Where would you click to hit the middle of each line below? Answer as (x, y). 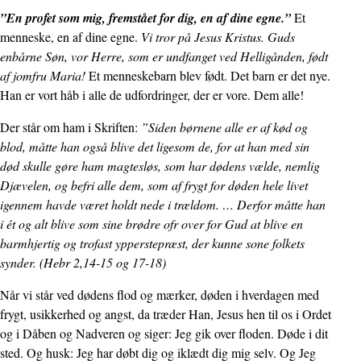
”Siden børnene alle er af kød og (223, 127)
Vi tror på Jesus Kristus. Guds (218, 37)
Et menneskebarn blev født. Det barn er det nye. (210, 75)
